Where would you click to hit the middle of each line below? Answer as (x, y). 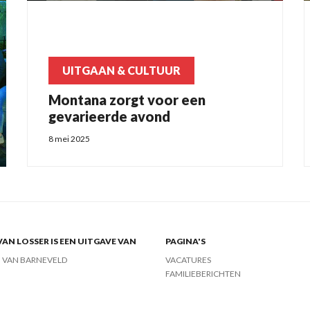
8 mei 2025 (69, 139)
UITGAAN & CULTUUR (121, 70)
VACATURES (188, 260)
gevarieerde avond (109, 116)
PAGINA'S (185, 241)
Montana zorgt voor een (127, 99)
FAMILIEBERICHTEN (203, 274)
